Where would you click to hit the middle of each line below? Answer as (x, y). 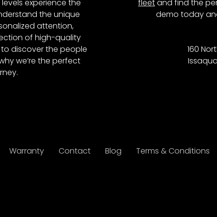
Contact (75, 151)
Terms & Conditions (173, 151)
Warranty (27, 151)
